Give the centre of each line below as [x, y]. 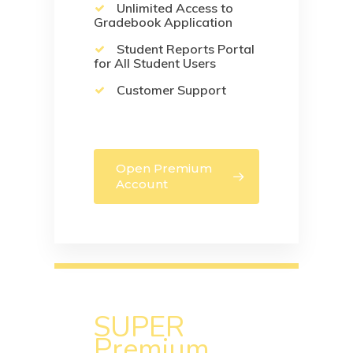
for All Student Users [154, 63]
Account [141, 184]
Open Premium [163, 168]
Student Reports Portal [184, 48]
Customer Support [169, 89]
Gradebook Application [163, 22]
